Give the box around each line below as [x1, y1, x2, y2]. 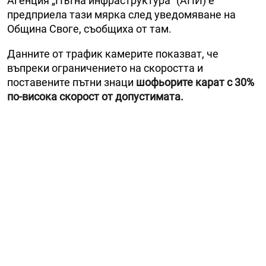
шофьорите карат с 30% [134, 75, 254, 88]
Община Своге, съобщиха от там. [7, 22, 172, 35]
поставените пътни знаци [7, 75, 134, 88]
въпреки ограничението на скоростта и [7, 61, 203, 74]
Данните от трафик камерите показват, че [7, 47, 218, 60]
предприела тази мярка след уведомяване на [7, 8, 236, 21]
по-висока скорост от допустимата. [7, 90, 183, 103]
